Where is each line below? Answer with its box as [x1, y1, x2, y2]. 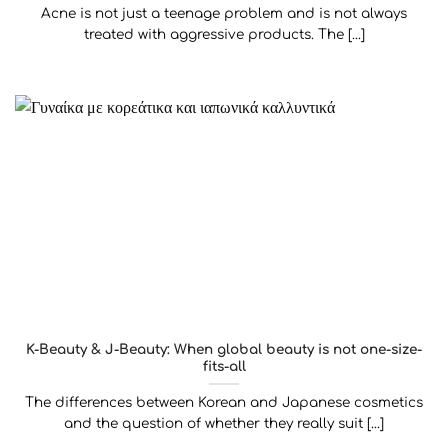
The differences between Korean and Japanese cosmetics [25, 395, 423, 411]
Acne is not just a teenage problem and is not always [41, 5, 407, 21]
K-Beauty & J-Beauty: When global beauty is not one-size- [26, 342, 422, 358]
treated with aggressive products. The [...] [83, 26, 365, 42]
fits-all [202, 359, 246, 375]
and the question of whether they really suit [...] [64, 416, 384, 432]
